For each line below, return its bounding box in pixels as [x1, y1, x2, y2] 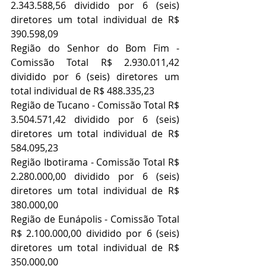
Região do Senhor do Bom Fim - [11, 42, 179, 55]
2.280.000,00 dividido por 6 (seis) [11, 170, 179, 183]
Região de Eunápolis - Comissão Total [11, 213, 179, 226]
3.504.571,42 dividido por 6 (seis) [11, 113, 179, 126]
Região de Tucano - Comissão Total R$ [11, 99, 179, 112]
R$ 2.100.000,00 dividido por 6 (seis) [11, 227, 179, 240]
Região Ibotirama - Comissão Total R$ [11, 156, 179, 169]
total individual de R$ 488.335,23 [11, 84, 154, 98]
